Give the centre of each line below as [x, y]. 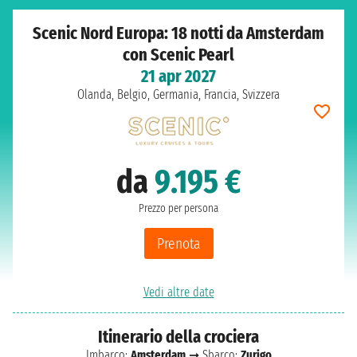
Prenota [178, 243]
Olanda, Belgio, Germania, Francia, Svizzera [178, 94]
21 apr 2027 [178, 76]
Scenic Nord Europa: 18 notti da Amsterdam [178, 33]
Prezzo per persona [178, 208]
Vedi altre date [178, 292]
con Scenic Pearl [178, 55]
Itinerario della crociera [178, 337]
